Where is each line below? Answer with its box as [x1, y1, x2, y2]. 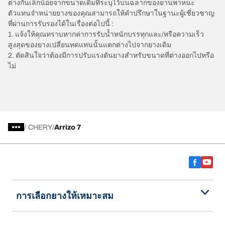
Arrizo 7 [54, 123, 81, 131]
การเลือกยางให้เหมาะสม [16, 190, 114, 201]
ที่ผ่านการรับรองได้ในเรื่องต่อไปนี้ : [8, 20, 114, 28]
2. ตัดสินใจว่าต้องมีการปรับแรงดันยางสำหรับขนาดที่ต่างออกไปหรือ [8, 51, 214, 59]
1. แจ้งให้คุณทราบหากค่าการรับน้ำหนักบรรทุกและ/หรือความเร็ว [8, 30, 204, 38]
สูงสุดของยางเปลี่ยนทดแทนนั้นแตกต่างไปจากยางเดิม [8, 41, 171, 49]
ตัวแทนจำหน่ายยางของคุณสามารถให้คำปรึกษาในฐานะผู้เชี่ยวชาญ [8, 9, 214, 17]
